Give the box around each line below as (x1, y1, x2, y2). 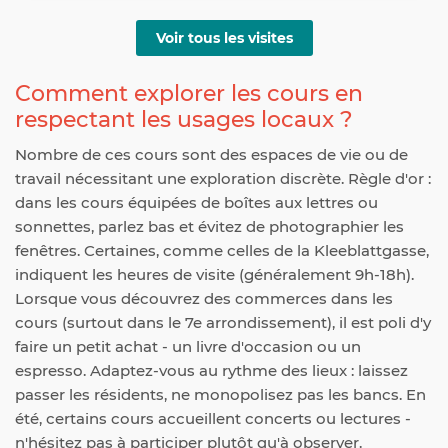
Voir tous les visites (155, 29, 293, 48)
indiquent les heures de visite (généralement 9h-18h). (15, 265, 414, 285)
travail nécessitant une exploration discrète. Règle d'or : (15, 169, 431, 189)
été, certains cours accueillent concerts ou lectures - (15, 409, 411, 429)
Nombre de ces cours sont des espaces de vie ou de (15, 145, 408, 165)
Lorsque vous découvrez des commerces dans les (15, 289, 393, 309)
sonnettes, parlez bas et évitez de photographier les (15, 217, 404, 237)
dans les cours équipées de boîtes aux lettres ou (15, 193, 378, 213)
